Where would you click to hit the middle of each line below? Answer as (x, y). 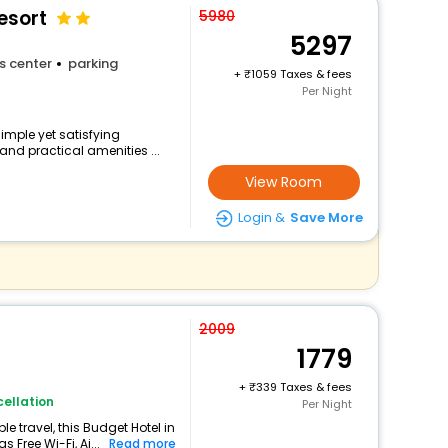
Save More (326, 217)
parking (92, 63)
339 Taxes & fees (303, 387)
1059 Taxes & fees (301, 74)
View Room (284, 182)
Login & (261, 217)
